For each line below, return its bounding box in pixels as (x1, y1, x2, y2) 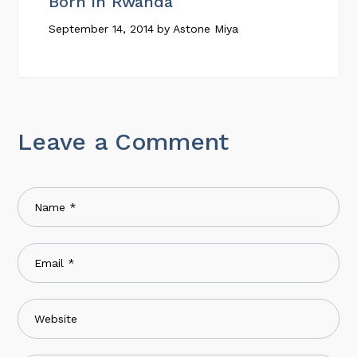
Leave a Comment (18, 127, 229, 155)
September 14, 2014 (49, 22, 155, 35)
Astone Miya (173, 22, 239, 35)
